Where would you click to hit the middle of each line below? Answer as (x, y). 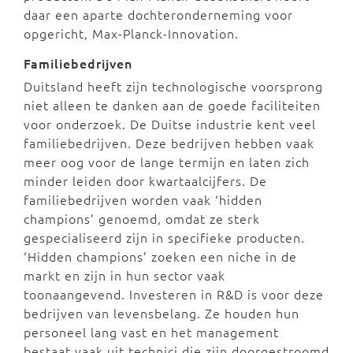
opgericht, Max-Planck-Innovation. (131, 33)
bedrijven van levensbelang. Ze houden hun (162, 313)
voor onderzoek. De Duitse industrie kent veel (170, 124)
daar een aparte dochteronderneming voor (158, 15)
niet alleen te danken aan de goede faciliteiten (172, 105)
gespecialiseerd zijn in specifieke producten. (164, 238)
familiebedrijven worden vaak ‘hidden (143, 200)
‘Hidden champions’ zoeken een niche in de (160, 256)
